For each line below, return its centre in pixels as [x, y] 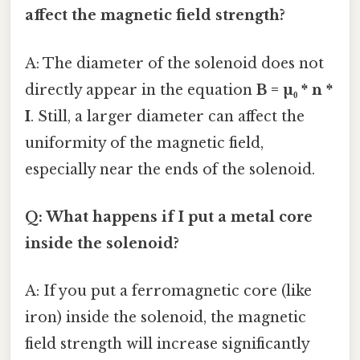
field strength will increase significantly [167, 344]
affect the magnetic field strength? [155, 16]
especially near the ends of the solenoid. [170, 169]
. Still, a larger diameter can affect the [168, 116]
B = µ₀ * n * [295, 90]
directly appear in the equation [141, 90]
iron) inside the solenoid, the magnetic [166, 318]
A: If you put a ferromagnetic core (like [168, 291]
